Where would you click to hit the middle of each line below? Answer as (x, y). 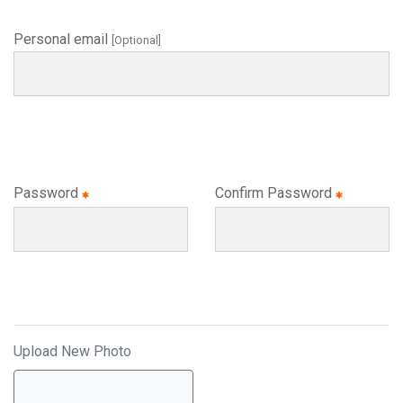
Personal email (63, 39)
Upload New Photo (72, 351)
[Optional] (136, 40)
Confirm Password (275, 193)
